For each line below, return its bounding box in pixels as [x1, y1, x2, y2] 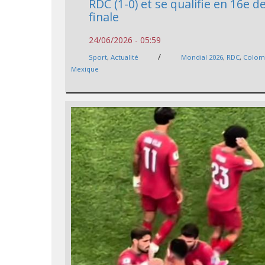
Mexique [71, 64, 99, 73]
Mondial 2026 [181, 52, 224, 62]
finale [89, 8, 119, 25]
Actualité [111, 52, 139, 62]
